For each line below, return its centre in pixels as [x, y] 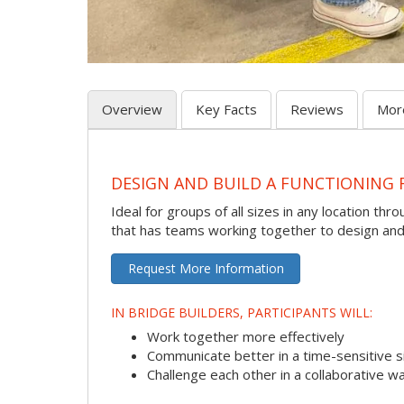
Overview [132, 110]
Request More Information [206, 269]
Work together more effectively [246, 336]
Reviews [317, 110]
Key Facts [226, 110]
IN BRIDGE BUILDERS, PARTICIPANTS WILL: [242, 312]
